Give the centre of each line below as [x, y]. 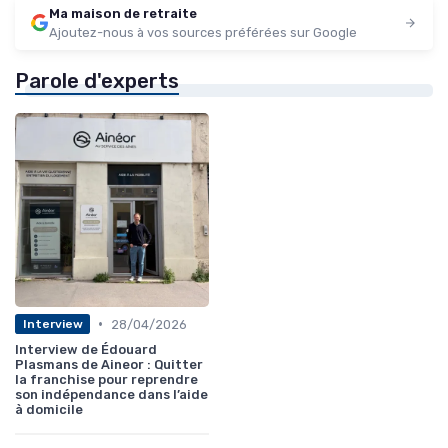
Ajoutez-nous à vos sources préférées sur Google [203, 32]
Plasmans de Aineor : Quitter [109, 364]
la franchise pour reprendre [106, 379]
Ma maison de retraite [123, 13]
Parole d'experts [97, 80]
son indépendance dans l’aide [111, 394]
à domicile [49, 409]
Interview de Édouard [86, 349]
